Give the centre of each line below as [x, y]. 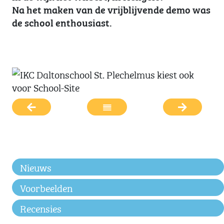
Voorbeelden [46, 187]
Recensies [41, 208]
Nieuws [36, 167]
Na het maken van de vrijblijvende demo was [111, 9]
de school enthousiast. [62, 22]
